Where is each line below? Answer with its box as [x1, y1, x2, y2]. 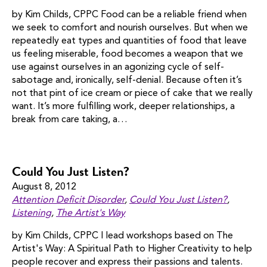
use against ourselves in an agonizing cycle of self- [12, 63, 224, 73]
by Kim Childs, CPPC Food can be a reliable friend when [12, 10, 247, 20]
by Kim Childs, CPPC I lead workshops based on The [12, 231, 233, 241]
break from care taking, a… [12, 115, 128, 125]
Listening [12, 209, 51, 219]
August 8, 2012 [12, 182, 76, 193]
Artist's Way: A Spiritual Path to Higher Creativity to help [12, 244, 252, 254]
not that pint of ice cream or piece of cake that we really [12, 89, 253, 99]
